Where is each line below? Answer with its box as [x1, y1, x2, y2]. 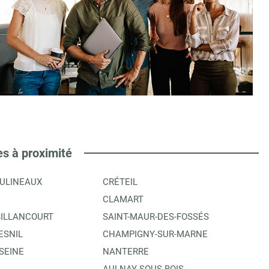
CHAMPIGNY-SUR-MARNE [103, 228, 208, 240]
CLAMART [103, 193, 144, 205]
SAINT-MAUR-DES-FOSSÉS [103, 211, 209, 222]
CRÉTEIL [103, 176, 138, 187]
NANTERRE [103, 246, 149, 257]
